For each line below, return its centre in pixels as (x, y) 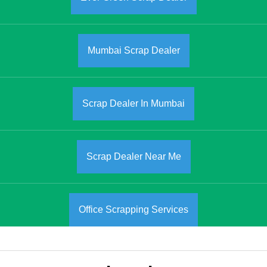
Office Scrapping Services (133, 210)
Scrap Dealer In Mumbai (133, 104)
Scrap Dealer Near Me (133, 157)
